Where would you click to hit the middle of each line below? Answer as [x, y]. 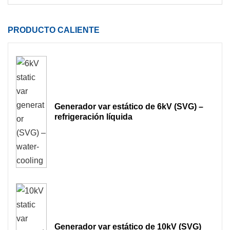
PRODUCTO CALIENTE [54, 30]
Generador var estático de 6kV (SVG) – [129, 106]
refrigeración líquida [93, 117]
